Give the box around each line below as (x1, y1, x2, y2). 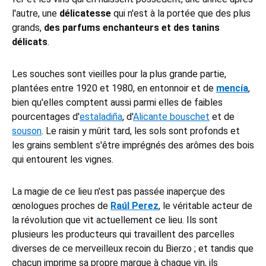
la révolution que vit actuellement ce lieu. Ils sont (12, 214, 218, 226)
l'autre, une (12, 8, 59, 20)
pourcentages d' (12, 111, 80, 123)
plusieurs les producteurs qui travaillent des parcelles (12, 229, 235, 240)
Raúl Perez (110, 200, 159, 212)
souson (12, 125, 42, 137)
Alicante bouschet (133, 111, 210, 123)
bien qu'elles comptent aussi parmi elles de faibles (12, 97, 223, 109)
